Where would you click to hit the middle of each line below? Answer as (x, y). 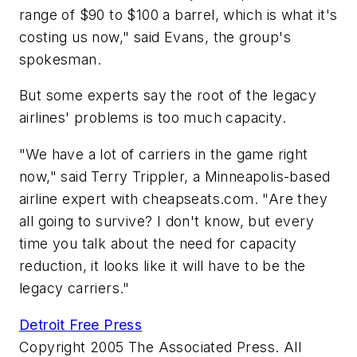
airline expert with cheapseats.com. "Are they (173, 198)
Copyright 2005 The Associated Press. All (160, 347)
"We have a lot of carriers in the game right (164, 154)
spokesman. (61, 59)
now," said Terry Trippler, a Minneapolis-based (175, 176)
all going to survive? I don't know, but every (167, 221)
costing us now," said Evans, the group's (155, 37)
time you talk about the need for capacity (158, 243)
